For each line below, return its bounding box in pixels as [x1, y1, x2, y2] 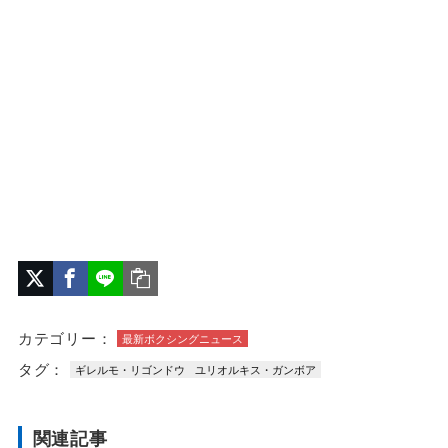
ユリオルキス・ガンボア [195, 361, 317, 378]
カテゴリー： [17, 326, 113, 348]
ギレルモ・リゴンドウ [75, 361, 186, 378]
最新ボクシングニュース [122, 329, 244, 346]
